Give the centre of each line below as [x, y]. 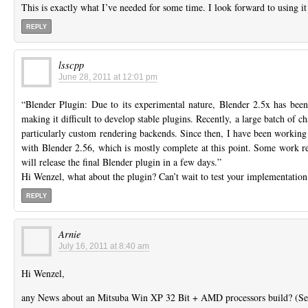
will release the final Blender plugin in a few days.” [121, 162]
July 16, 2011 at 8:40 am [104, 246]
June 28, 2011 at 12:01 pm [108, 77]
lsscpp [71, 64]
